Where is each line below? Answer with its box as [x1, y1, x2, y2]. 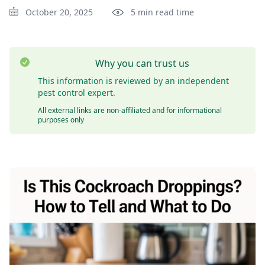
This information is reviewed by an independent [38, 75, 229, 86]
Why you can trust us [95, 57, 189, 70]
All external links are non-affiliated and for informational [38, 105, 222, 115]
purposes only [38, 115, 86, 125]
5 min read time [131, 7, 194, 18]
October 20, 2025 [25, 7, 93, 18]
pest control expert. [38, 87, 115, 98]
